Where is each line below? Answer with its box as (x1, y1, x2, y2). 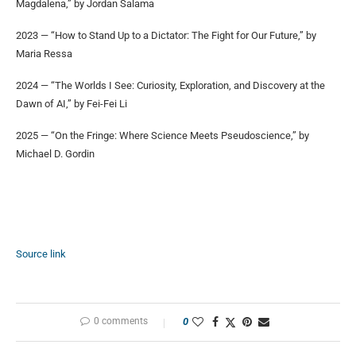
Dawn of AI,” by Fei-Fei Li (16, 97, 127, 110)
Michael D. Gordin (16, 147, 97, 160)
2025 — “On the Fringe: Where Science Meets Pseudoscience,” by (16, 129, 309, 141)
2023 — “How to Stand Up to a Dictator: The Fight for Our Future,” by (16, 29, 316, 41)
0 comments (94, 315, 148, 327)
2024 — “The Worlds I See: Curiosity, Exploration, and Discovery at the (16, 79, 325, 91)
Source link (16, 247, 66, 260)
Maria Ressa (16, 47, 72, 60)
